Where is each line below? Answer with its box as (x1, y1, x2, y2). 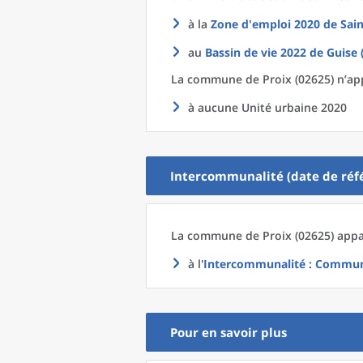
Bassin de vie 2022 (205, 45, 306, 60)
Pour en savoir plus (170, 324, 287, 340)
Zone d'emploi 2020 (211, 16, 320, 32)
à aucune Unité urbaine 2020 (188, 100, 347, 115)
